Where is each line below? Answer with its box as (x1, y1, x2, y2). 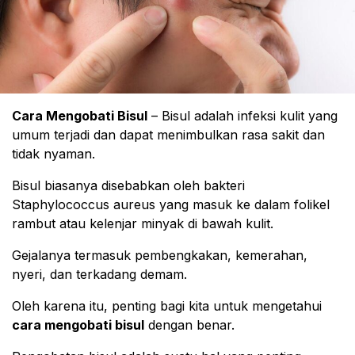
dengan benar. (144, 317, 235, 333)
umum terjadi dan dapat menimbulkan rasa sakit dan (12, 127, 325, 143)
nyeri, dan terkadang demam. (12, 266, 187, 282)
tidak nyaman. (12, 146, 95, 162)
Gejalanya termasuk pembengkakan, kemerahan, (12, 247, 307, 263)
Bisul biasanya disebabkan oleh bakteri (12, 177, 245, 193)
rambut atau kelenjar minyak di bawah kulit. (12, 216, 273, 231)
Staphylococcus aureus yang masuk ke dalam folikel (12, 197, 330, 212)
